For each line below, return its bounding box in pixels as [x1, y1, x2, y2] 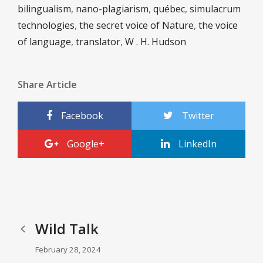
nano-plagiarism [76, 2, 149, 16]
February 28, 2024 [35, 244, 101, 255]
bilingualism [18, 2, 71, 16]
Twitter [181, 109, 214, 123]
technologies [18, 19, 75, 32]
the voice [198, 19, 238, 32]
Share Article [18, 78, 77, 92]
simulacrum [190, 2, 241, 16]
